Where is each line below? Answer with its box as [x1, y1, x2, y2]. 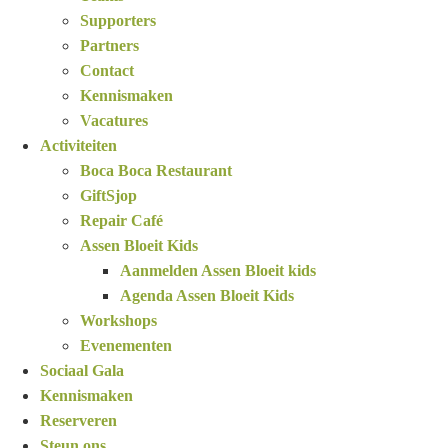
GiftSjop [80, 186, 137, 204]
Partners [80, 36, 139, 54]
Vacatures [80, 111, 148, 129]
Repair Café [80, 211, 163, 229]
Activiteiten [40, 136, 117, 154]
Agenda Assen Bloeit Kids [120, 286, 294, 304]
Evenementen [80, 336, 172, 354]
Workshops [80, 311, 157, 329]
